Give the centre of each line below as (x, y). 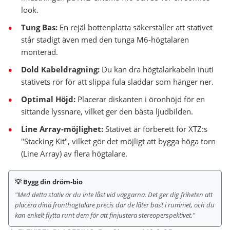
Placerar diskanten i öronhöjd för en (140, 99)
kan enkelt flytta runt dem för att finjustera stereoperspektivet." (105, 215)
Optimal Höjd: (48, 99)
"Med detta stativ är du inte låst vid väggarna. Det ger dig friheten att (114, 195)
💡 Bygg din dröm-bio (49, 182)
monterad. (40, 52)
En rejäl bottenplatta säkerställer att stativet (135, 27)
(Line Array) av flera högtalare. (74, 154)
